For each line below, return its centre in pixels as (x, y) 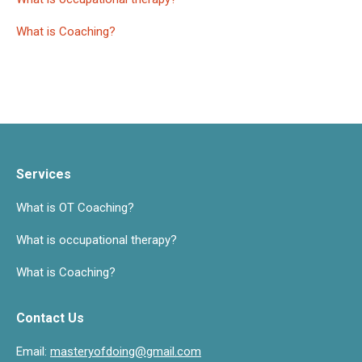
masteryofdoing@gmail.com (126, 351)
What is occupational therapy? (97, 240)
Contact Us (50, 318)
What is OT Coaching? (75, 208)
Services (44, 174)
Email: (33, 351)
